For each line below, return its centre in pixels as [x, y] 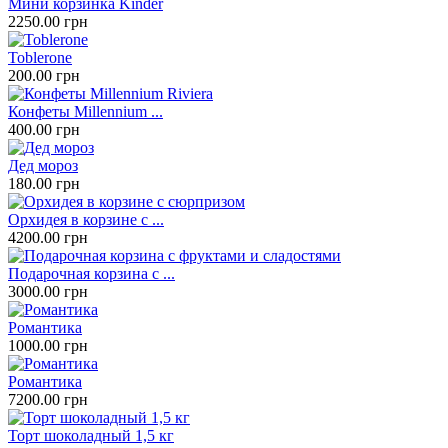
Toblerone [40, 58]
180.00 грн [44, 184]
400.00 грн [44, 130]
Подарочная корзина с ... [91, 274]
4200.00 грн [48, 238]
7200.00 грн [48, 400]
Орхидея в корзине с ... [86, 220]
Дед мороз [43, 166]
